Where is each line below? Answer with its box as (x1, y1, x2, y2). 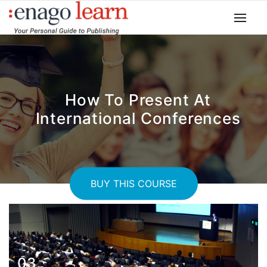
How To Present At (65, 91, 211, 109)
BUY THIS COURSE (90, 177, 177, 190)
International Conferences (35, 109, 241, 128)
